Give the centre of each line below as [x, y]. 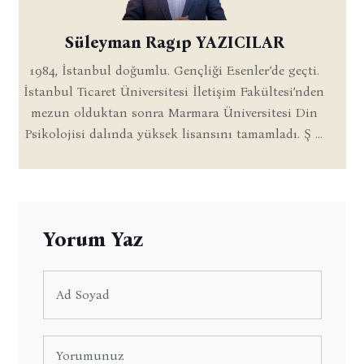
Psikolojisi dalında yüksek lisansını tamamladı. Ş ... [174, 133]
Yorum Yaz [93, 239]
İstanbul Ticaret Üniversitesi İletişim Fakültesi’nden [174, 91]
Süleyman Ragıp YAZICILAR [174, 42]
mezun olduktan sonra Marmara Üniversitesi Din [174, 112]
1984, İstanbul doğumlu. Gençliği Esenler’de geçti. [174, 70]
